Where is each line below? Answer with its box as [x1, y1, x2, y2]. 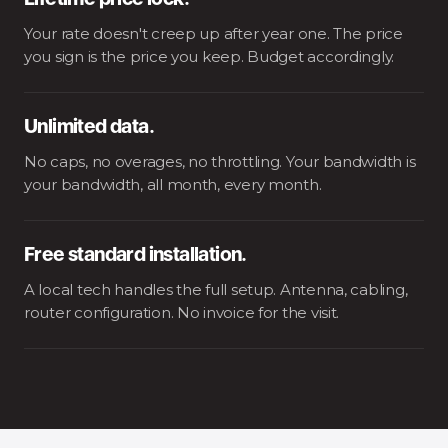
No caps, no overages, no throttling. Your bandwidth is [24, 152, 416, 171]
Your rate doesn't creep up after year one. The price [24, 24, 403, 43]
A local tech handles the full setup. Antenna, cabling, [24, 280, 408, 299]
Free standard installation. [24, 246, 247, 266]
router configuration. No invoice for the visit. [24, 303, 340, 322]
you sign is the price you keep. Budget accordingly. [24, 47, 395, 66]
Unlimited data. [24, 118, 154, 138]
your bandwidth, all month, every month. [24, 175, 322, 194]
